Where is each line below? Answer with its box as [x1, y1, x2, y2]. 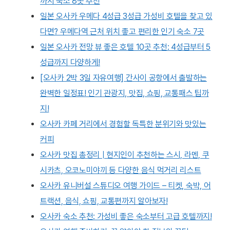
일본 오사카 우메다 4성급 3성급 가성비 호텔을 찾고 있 [40, 11, 213, 21]
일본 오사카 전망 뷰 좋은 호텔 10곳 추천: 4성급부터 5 [40, 42, 211, 52]
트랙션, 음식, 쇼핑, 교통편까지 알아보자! [40, 196, 168, 206]
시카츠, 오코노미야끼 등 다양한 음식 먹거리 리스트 [40, 165, 201, 175]
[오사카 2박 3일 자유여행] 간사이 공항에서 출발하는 [40, 72, 207, 83]
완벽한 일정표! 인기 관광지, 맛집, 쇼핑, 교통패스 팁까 [40, 88, 209, 98]
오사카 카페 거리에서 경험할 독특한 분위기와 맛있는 [40, 119, 206, 129]
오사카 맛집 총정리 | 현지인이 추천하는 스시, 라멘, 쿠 [40, 149, 209, 160]
